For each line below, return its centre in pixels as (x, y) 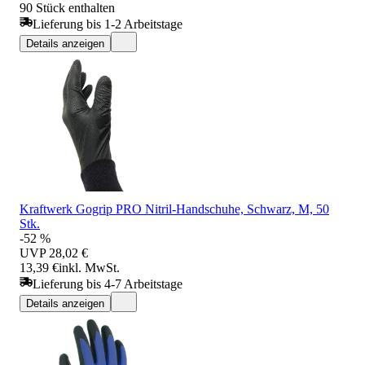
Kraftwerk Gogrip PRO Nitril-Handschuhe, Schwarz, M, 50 (174, 209)
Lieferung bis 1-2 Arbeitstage (108, 24)
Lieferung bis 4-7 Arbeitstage (108, 284)
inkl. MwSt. (89, 267)
